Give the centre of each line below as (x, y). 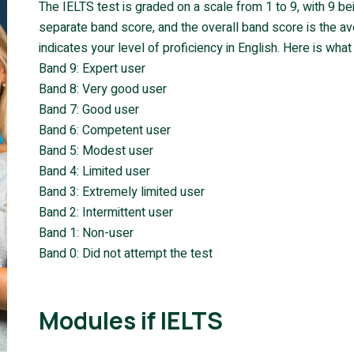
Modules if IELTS (131, 320)
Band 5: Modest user (96, 151)
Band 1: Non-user (86, 233)
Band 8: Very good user (103, 89)
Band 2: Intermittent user (106, 213)
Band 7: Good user (89, 110)
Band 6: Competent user (105, 130)
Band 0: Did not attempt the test (126, 254)
